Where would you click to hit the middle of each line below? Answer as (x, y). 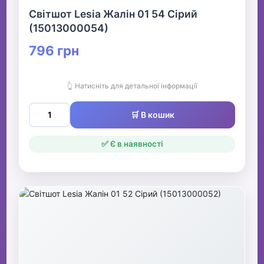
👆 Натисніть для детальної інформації (132, 86)
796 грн (54, 51)
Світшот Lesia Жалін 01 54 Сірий (113, 14)
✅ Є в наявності (132, 144)
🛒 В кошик (153, 115)
